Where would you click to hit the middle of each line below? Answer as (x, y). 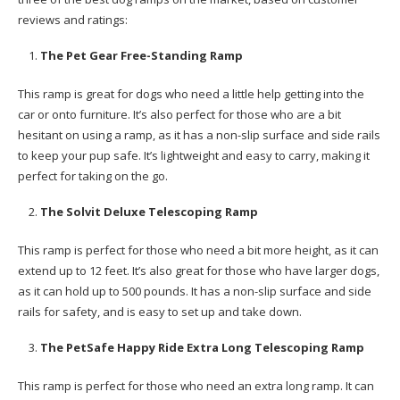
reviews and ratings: (73, 20)
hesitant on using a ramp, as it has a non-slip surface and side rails (199, 135)
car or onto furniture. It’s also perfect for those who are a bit (179, 114)
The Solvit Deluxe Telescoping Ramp (149, 212)
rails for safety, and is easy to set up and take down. (160, 312)
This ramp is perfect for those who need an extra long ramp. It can (196, 386)
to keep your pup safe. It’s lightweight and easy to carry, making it (194, 155)
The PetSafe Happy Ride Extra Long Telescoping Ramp (202, 347)
